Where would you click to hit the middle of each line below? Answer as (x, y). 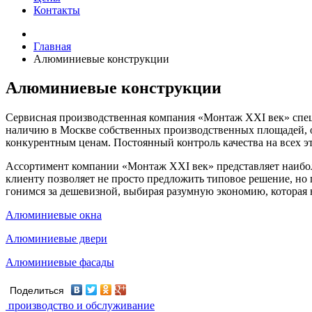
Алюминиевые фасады (60, 263)
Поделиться (37, 291)
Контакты (57, 10)
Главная (52, 46)
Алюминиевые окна (54, 215)
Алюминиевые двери (56, 239)
